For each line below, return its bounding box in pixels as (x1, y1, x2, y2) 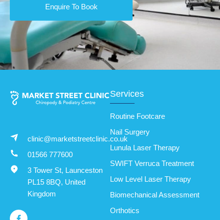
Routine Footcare (110, 112, 165, 120)
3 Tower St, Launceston (27, 165, 103, 174)
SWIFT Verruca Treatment (110, 159, 194, 167)
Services (110, 89, 144, 99)
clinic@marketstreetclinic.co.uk (27, 134, 128, 143)
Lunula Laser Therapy (110, 143, 180, 152)
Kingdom (27, 189, 56, 198)
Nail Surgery (110, 128, 150, 136)
